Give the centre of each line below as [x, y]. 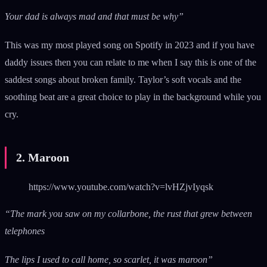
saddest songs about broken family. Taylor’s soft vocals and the [123, 79]
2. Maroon [43, 157]
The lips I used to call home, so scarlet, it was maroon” [109, 259]
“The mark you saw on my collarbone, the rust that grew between [128, 213]
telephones [25, 231]
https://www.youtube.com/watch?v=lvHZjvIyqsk [121, 187]
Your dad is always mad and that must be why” [94, 16]
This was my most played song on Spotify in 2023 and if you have [130, 45]
